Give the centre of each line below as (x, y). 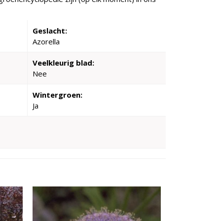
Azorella (46, 41)
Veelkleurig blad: (63, 63)
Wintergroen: (57, 95)
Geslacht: (50, 31)
